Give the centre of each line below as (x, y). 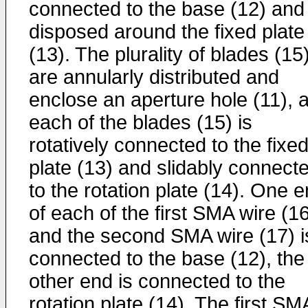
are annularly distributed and (154, 77)
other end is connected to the (157, 281)
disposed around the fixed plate (167, 32)
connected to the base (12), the (167, 258)
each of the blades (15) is (141, 122)
